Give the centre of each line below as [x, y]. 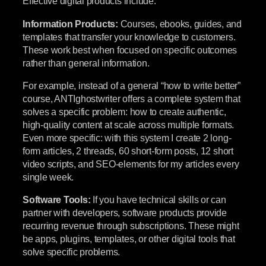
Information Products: [70, 23]
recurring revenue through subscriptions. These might [131, 226]
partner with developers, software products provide [125, 213]
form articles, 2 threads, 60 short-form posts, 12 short [128, 151]
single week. [48, 177]
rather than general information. [86, 63]
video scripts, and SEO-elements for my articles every [131, 164]
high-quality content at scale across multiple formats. [129, 124]
